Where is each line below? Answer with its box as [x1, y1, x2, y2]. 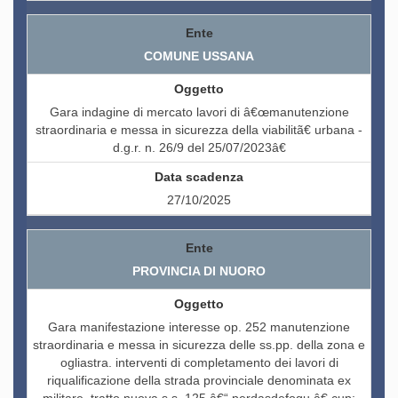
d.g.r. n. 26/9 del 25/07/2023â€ [112, 140, 286, 155]
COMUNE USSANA [144, 49, 254, 64]
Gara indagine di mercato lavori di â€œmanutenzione [49, 105, 349, 120]
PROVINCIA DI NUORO [132, 264, 266, 279]
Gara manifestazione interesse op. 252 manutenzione [48, 320, 350, 335]
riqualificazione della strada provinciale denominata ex [47, 373, 351, 388]
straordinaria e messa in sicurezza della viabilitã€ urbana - [36, 123, 362, 138]
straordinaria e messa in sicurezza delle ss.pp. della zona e [33, 338, 365, 353]
